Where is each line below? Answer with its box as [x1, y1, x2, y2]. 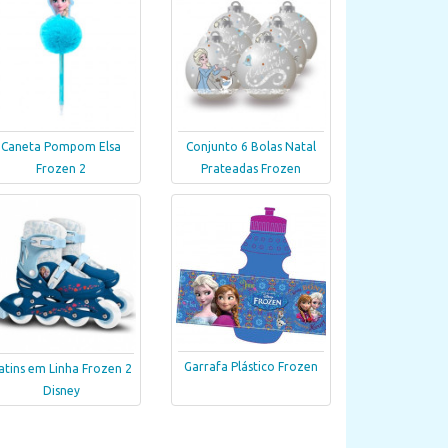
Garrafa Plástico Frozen [184, 360, 318, 373]
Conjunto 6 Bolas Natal [186, 140, 316, 154]
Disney [42, 384, 80, 398]
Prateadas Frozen [201, 162, 301, 176]
